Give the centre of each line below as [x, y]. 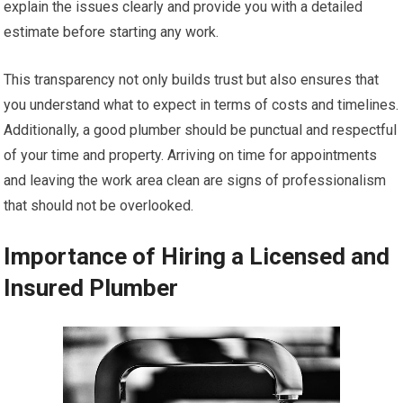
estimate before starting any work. [112, 32]
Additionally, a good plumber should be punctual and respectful [201, 130]
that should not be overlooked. [99, 206]
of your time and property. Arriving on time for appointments [191, 155]
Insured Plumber [91, 288]
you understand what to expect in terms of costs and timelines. [201, 105]
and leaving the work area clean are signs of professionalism [195, 180]
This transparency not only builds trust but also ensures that [192, 80]
